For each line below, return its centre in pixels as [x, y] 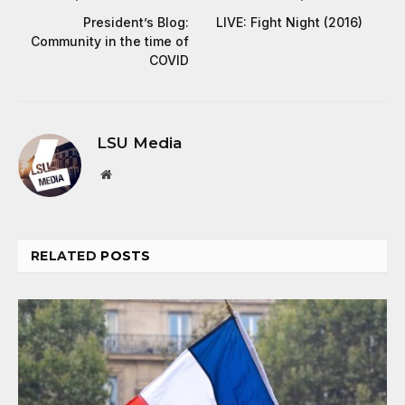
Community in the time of [110, 42]
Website [131, 174]
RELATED [66, 256]
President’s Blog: [136, 23]
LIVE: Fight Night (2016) [289, 23]
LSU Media [139, 143]
